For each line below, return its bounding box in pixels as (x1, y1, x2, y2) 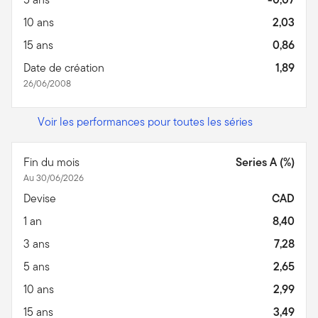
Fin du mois (23, 153, 82, 170)
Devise (23, 190, 59, 207)
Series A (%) (236, 153, 295, 170)
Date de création (23, 59, 107, 76)
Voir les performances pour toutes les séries (38, 113, 253, 130)
